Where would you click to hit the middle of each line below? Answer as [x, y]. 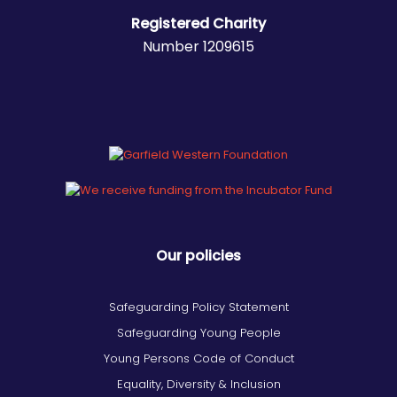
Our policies [198, 255]
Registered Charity [198, 23]
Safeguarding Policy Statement [198, 307]
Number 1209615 [198, 47]
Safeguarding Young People [198, 332]
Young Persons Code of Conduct [198, 358]
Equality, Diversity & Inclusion [198, 384]
